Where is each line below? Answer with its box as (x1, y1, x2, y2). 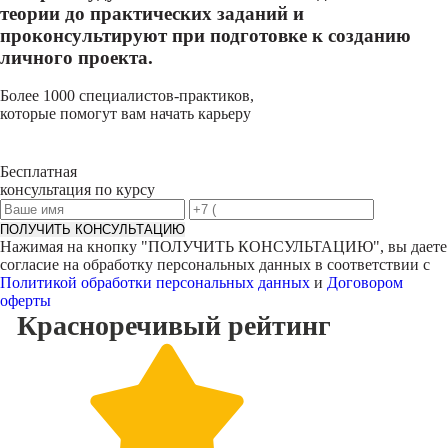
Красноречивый (16, 310, 221, 341)
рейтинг (227, 310, 331, 341)
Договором (327, 274, 403, 291)
